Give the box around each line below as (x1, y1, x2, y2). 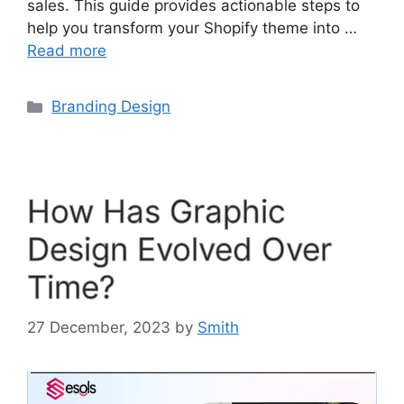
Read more (27, 41, 106, 60)
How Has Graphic (27, 192, 286, 231)
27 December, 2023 (27, 317, 170, 336)
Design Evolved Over (27, 230, 332, 269)
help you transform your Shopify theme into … (27, 19, 357, 38)
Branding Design (51, 97, 171, 116)
